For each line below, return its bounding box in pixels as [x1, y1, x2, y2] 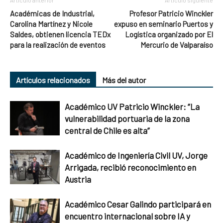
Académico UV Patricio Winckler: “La [65, 102, 200, 111]
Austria [65, 174, 91, 184]
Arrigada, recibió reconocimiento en [65, 162, 196, 172]
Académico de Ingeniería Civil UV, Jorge [65, 150, 208, 160]
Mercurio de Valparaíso [140, 40, 213, 49]
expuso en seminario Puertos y [114, 19, 213, 28]
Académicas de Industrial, [10, 9, 95, 18]
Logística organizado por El [125, 30, 213, 39]
